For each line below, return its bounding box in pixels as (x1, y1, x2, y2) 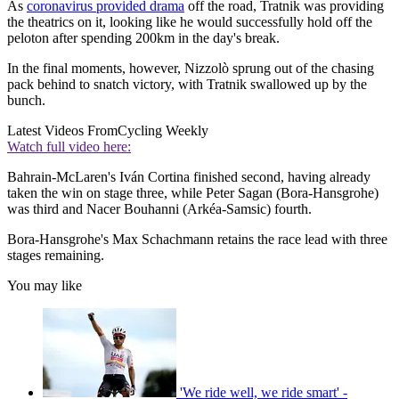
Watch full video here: (7, 138, 131, 154)
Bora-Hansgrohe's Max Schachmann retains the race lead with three (7, 231, 387, 247)
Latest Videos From (7, 122, 118, 138)
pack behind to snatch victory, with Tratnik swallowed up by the (7, 76, 367, 92)
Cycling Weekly (118, 122, 208, 138)
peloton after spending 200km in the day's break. (7, 29, 280, 45)
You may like (7, 277, 82, 293)
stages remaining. (7, 247, 104, 263)
